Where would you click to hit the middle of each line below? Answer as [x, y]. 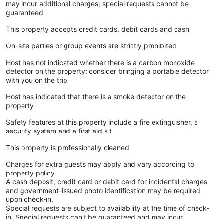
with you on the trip [37, 80]
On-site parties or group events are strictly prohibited [91, 45]
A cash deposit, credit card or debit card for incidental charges [107, 181]
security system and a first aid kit [59, 131]
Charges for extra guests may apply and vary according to [100, 164]
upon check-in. [30, 199]
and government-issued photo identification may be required [103, 190]
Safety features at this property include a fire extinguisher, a [102, 122]
